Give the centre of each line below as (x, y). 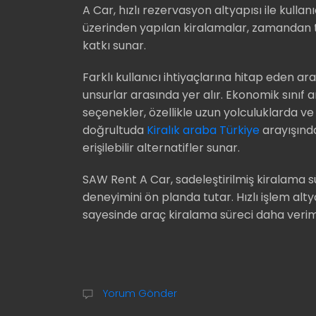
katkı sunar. (114, 46)
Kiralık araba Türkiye (203, 130)
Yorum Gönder (139, 294)
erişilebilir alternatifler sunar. (161, 148)
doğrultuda (115, 130)
